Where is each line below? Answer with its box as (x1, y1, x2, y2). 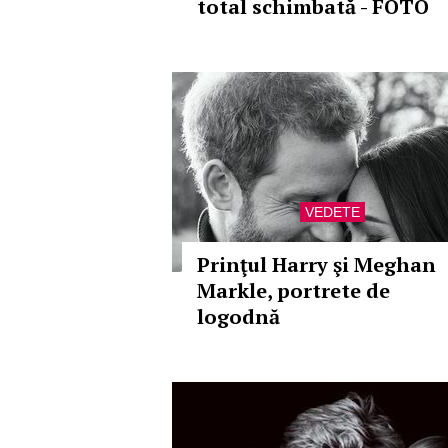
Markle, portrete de (197, 277, 390, 304)
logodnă (197, 303, 280, 330)
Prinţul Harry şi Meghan (197, 251, 436, 278)
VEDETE (304, 204, 360, 220)
